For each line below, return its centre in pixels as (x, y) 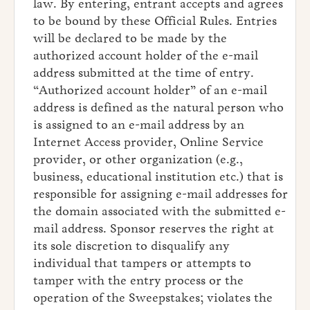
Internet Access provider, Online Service (148, 142)
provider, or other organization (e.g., (138, 159)
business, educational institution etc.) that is (158, 177)
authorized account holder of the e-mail (146, 56)
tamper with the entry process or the (138, 281)
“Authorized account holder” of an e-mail (150, 90)
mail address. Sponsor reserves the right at (154, 229)
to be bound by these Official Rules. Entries (155, 21)
